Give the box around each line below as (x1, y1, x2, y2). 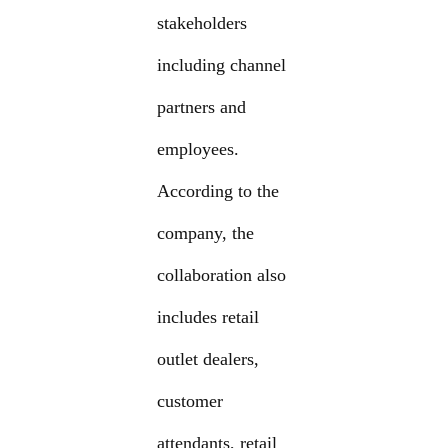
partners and (157, 97, 247, 118)
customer (157, 391, 224, 412)
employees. (157, 139, 240, 160)
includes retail (157, 307, 260, 328)
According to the (157, 181, 280, 202)
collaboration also (157, 265, 287, 286)
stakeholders (157, 13, 248, 34)
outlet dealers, (157, 349, 260, 370)
